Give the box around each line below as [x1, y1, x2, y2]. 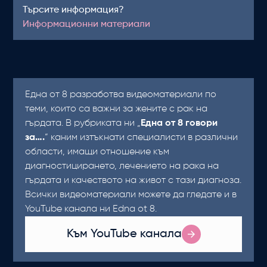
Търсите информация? [23, 5, 125, 15]
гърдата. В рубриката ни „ [25, 119, 141, 128]
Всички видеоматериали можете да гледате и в [25, 190, 237, 200]
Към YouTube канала [66, 228, 182, 240]
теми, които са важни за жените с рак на [25, 104, 208, 114]
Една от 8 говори [141, 119, 218, 128]
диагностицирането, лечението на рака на [25, 162, 219, 171]
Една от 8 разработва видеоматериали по [25, 90, 217, 100]
